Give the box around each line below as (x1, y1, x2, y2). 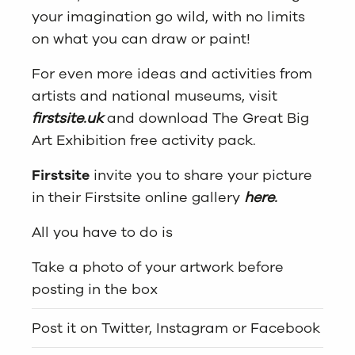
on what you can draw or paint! (32, 29, 250, 48)
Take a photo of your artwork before (32, 257, 284, 277)
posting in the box (32, 279, 158, 299)
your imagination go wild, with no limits (32, 6, 305, 26)
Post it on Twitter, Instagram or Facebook (32, 318, 320, 338)
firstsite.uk (32, 108, 103, 128)
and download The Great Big (103, 108, 309, 128)
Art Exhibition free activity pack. (32, 130, 256, 150)
